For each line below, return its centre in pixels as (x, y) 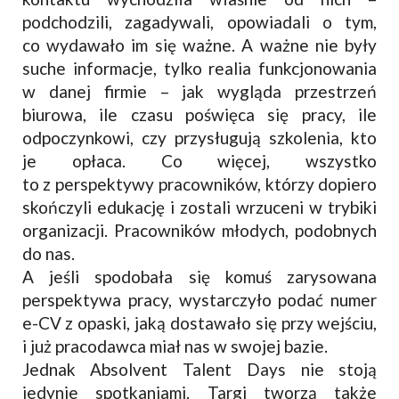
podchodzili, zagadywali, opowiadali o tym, (199, 21)
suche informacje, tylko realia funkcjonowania (199, 68)
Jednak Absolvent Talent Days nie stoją (199, 369)
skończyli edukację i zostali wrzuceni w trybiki (199, 207)
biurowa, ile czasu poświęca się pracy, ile (199, 114)
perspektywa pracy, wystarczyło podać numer (199, 299)
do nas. (48, 253)
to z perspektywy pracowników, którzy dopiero (199, 183)
